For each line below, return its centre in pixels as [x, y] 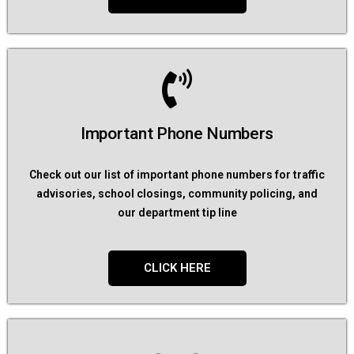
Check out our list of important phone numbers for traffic [177, 175]
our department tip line [177, 213]
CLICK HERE [177, 268]
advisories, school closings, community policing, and [177, 194]
